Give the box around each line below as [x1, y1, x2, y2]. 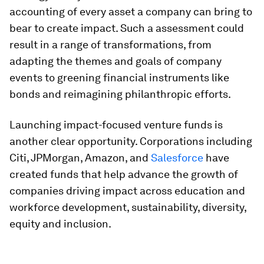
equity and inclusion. [9, 217, 111, 230]
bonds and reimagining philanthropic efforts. [9, 87, 231, 100]
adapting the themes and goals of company [9, 54, 222, 67]
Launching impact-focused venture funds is [9, 118, 223, 131]
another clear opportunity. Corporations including [9, 134, 252, 147]
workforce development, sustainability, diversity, [9, 200, 246, 213]
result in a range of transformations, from [9, 38, 212, 51]
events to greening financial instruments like [9, 71, 229, 84]
